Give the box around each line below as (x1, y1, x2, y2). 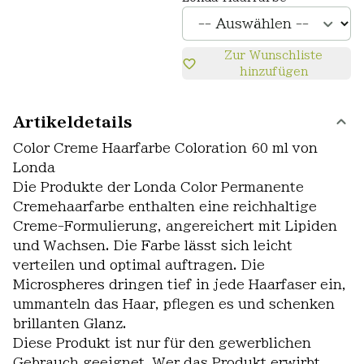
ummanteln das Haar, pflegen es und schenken (13, 297, 335, 310)
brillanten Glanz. (13, 317, 127, 330)
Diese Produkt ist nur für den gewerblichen (13, 336, 311, 349)
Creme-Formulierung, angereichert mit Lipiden (13, 219, 337, 232)
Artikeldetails (13, 115, 132, 129)
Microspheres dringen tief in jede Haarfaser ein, (13, 278, 346, 291)
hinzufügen (239, 66, 308, 77)
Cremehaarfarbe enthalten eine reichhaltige (13, 200, 317, 213)
